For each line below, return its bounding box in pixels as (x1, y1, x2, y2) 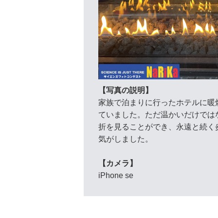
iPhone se (98, 171, 133, 180)
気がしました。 (98, 134, 153, 143)
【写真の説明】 (98, 86, 153, 94)
